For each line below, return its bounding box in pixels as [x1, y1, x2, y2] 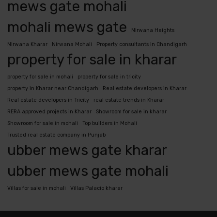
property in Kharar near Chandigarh [7, 85, 98, 92]
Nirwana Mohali [52, 41, 92, 48]
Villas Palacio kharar [70, 185, 123, 192]
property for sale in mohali [7, 74, 73, 80]
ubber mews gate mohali [7, 163, 169, 180]
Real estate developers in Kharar [103, 85, 186, 92]
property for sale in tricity [77, 74, 141, 80]
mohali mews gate [7, 19, 127, 36]
